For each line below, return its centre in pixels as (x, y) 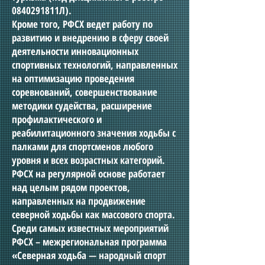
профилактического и (57, 119)
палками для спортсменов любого (83, 146)
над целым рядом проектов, (71, 187)
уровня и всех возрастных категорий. (88, 160)
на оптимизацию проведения (73, 78)
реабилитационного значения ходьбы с (94, 133)
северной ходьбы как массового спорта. (93, 214)
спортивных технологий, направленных (95, 65)
